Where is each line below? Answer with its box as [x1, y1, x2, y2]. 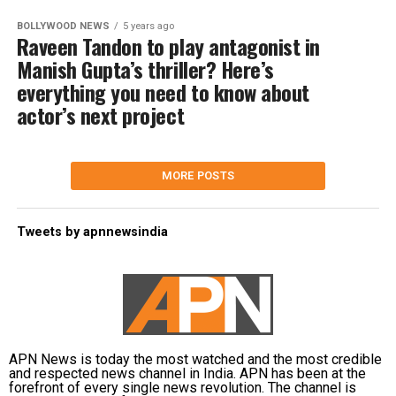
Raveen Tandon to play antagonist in [16, 30, 320, 62]
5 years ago [122, 20, 174, 32]
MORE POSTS [161, 169, 235, 182]
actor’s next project [16, 99, 185, 131]
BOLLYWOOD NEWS [16, 20, 110, 32]
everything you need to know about [16, 76, 309, 108]
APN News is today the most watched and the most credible [9, 351, 382, 368]
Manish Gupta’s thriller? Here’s [16, 53, 274, 85]
